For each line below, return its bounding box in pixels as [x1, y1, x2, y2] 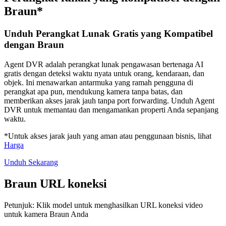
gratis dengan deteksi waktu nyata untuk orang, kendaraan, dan [4, 69, 204, 78]
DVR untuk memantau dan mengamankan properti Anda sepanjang [4, 105, 218, 114]
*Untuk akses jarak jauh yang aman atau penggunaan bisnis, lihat [4, 131, 211, 140]
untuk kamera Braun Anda [4, 209, 88, 218]
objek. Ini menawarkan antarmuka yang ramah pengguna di [4, 78, 193, 87]
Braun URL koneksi [4, 177, 107, 190]
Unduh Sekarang [4, 157, 58, 166]
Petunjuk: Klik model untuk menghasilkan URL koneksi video [4, 200, 203, 209]
